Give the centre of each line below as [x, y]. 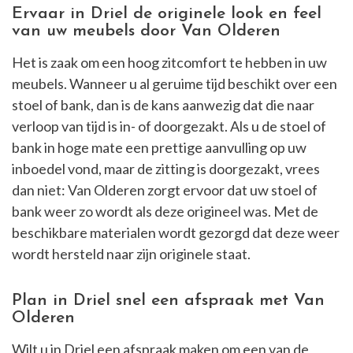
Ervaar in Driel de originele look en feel [167, 14]
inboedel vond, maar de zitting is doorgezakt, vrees [166, 169]
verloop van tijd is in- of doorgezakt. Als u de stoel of [169, 126]
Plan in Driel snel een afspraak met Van [168, 301]
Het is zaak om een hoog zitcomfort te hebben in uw [169, 63]
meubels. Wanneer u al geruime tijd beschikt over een [175, 84]
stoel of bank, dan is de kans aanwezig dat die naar [163, 105]
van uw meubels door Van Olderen [146, 32]
